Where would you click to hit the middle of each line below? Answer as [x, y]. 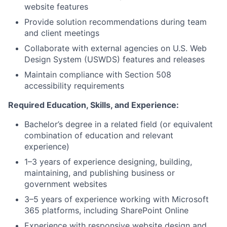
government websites [66, 184]
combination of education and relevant [99, 135]
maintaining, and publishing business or [100, 173]
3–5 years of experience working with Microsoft [117, 199]
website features [56, 7]
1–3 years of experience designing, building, [108, 162]
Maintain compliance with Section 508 [98, 74]
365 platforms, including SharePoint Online [106, 210]
